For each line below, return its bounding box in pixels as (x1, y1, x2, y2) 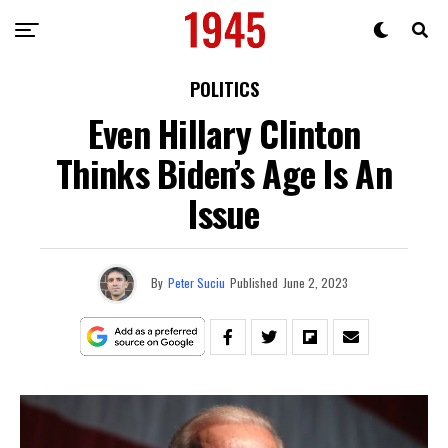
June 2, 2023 (283, 273, 348, 291)
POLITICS (189, 76, 259, 102)
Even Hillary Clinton (87, 106, 361, 159)
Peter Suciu (168, 273, 225, 291)
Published (230, 273, 278, 291)
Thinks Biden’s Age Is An (56, 146, 392, 199)
